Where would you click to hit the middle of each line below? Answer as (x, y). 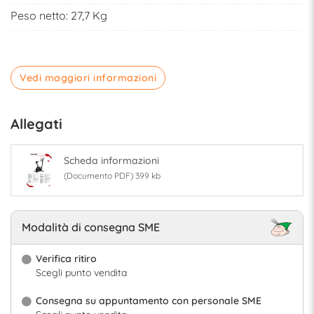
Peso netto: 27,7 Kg (59, 16)
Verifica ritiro (66, 258)
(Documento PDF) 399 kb (112, 176)
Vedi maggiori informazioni (88, 78)
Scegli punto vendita (81, 272)
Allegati (36, 124)
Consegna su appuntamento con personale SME (149, 300)
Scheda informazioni (111, 161)
